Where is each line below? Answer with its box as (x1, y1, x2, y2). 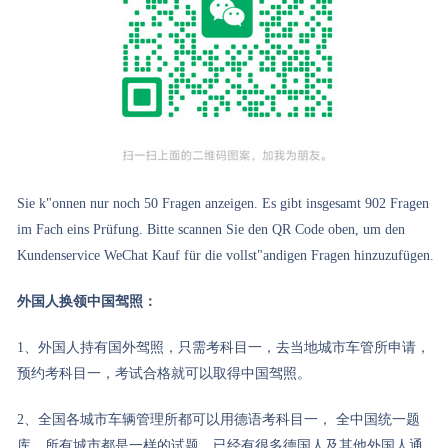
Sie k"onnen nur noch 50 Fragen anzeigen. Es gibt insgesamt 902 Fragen (17, 196, 430, 211)
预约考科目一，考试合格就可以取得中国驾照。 (17, 366, 312, 381)
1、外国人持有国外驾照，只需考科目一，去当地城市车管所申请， (17, 340, 431, 355)
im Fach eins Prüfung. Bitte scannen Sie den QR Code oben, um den (17, 222, 406, 237)
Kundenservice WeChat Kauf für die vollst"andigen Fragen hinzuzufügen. (17, 248, 435, 263)
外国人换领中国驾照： (17, 294, 158, 309)
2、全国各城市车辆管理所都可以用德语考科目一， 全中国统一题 (17, 412, 421, 427)
